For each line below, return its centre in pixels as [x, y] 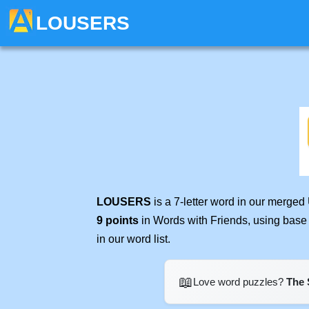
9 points [118, 220]
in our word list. [133, 239]
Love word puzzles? [239, 282]
